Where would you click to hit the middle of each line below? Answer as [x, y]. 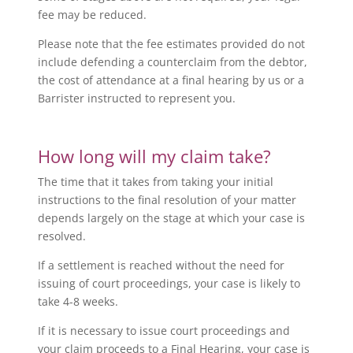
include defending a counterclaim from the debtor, [172, 61]
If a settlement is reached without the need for [161, 265]
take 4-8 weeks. [78, 301]
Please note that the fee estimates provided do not [171, 43]
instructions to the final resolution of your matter [167, 199]
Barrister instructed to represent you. [136, 98]
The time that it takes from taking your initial [155, 181]
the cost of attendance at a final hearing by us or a [171, 80]
